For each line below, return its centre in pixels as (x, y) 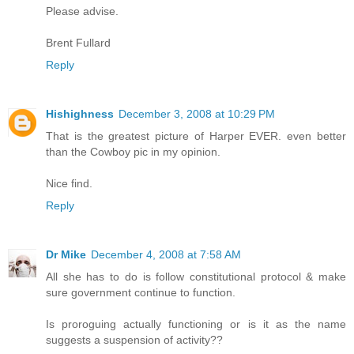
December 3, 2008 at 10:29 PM (197, 114)
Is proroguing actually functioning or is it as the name (196, 324)
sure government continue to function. (141, 293)
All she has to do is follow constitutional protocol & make (196, 277)
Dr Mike (66, 255)
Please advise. (82, 11)
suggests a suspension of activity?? (134, 340)
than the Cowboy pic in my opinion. (133, 152)
